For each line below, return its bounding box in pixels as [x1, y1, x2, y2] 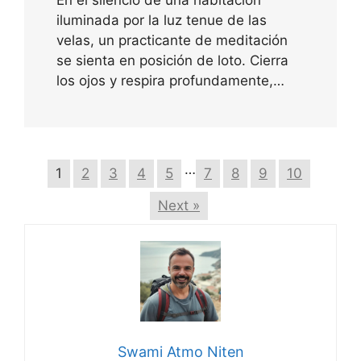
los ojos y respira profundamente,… [56, 72, 284, 89]
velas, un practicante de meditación [56, 31, 288, 48]
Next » [158, 197, 200, 214]
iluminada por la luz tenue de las [56, 11, 267, 28]
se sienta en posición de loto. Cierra [56, 52, 288, 68]
